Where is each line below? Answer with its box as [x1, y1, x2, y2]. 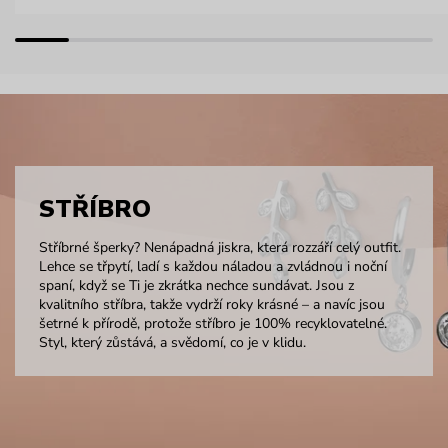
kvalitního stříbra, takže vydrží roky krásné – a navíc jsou [38, 294, 385, 314]
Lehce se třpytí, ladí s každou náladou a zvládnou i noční [38, 256, 387, 276]
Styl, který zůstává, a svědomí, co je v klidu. [38, 332, 306, 352]
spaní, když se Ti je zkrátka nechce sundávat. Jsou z [38, 275, 354, 295]
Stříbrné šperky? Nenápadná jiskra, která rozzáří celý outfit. [38, 237, 401, 257]
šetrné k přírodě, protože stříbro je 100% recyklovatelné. [38, 313, 387, 333]
